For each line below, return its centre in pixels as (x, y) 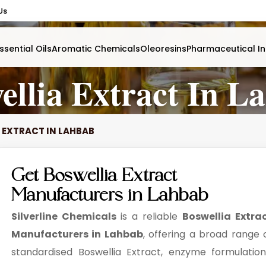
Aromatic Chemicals (96, 49)
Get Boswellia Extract (94, 178)
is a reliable (151, 216)
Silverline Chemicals (66, 216)
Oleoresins (163, 49)
